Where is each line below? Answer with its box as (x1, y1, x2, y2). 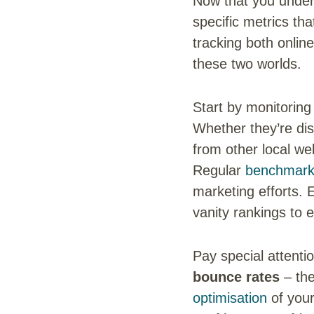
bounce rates (193, 268, 280, 285)
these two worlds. (193, 55, 301, 71)
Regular (193, 162, 245, 178)
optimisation (193, 289, 267, 306)
